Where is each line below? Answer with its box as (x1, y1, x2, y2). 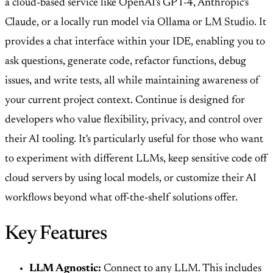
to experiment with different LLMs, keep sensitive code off (5, 154, 268, 165)
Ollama (157, 17, 190, 29)
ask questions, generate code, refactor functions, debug (5, 56, 246, 68)
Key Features (5, 224, 107, 244)
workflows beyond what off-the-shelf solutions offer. (5, 193, 238, 204)
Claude (5, 17, 37, 29)
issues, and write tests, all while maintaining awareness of (5, 76, 260, 87)
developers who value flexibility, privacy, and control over (5, 115, 263, 126)
